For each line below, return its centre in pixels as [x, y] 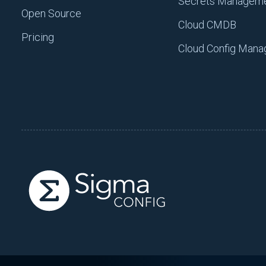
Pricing [38, 37]
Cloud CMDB [208, 24]
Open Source [51, 13]
